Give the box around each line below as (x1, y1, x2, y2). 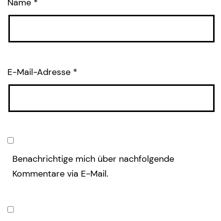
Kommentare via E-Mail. (12, 167, 109, 180)
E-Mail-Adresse (7, 66, 73, 78)
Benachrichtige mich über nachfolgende (12, 152, 174, 165)
